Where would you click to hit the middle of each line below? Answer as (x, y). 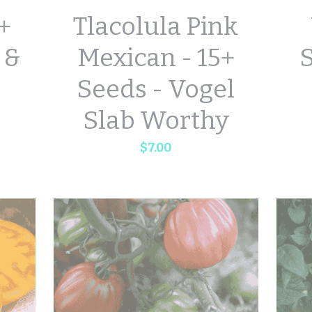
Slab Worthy (156, 120)
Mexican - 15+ (156, 57)
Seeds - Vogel (156, 89)
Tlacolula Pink (156, 26)
